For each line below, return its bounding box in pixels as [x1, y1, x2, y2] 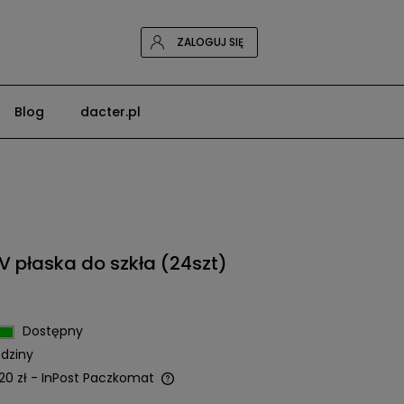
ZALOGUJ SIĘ [176, 34, 243, 50]
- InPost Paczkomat [30, 369, 154, 387]
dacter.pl [80, 103, 141, 121]
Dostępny [22, 322, 83, 340]
